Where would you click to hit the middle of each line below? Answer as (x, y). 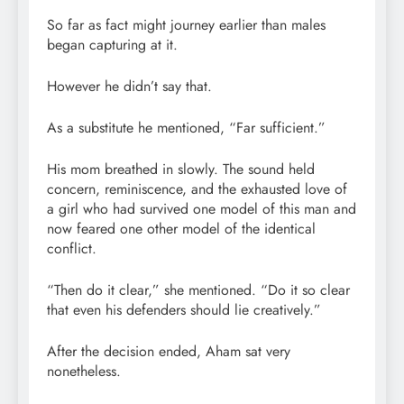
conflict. (72, 248)
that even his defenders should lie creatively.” (184, 309)
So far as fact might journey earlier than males (186, 24)
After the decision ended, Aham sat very (169, 351)
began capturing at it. (112, 44)
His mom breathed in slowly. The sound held (181, 169)
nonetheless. (84, 371)
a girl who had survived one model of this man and (202, 208)
